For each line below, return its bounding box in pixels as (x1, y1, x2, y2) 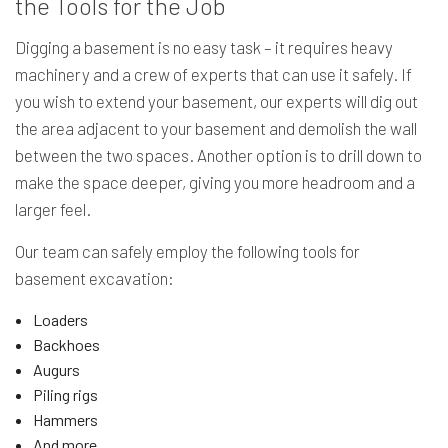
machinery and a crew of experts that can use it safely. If (15, 63, 412, 84)
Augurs (32, 359, 80, 379)
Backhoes (32, 334, 100, 354)
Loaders (32, 309, 88, 329)
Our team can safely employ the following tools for (15, 240, 360, 261)
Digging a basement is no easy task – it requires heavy (15, 36, 393, 57)
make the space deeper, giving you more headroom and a (15, 171, 415, 192)
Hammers (32, 409, 98, 429)
